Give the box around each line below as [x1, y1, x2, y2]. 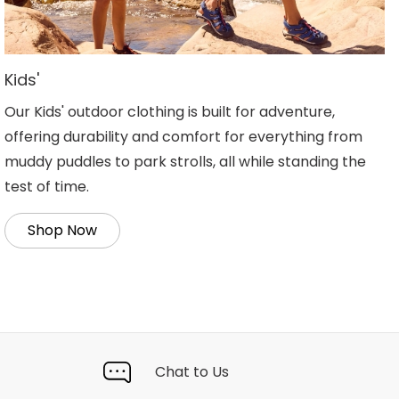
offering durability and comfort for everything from [4, 126, 363, 148]
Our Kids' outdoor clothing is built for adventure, [4, 102, 336, 123]
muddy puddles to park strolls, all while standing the [4, 151, 367, 173]
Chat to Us [155, 362, 229, 383]
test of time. [4, 176, 90, 198]
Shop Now [28, 220, 98, 241]
